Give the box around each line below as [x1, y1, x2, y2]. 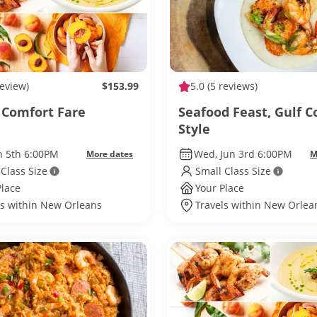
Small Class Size [195, 164, 271, 178]
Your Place [195, 181, 244, 195]
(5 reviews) [204, 79, 258, 93]
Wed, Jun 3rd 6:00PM [193, 147, 292, 161]
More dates [86, 148, 133, 160]
